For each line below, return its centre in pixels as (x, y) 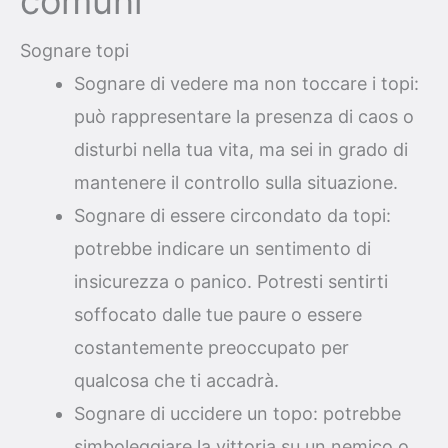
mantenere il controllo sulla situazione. (236, 182)
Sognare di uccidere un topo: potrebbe (237, 413)
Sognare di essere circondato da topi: (232, 215)
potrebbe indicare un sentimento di (222, 248)
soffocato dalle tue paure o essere (218, 314)
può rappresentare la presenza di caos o (244, 116)
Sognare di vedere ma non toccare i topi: (246, 83)
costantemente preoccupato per (211, 347)
